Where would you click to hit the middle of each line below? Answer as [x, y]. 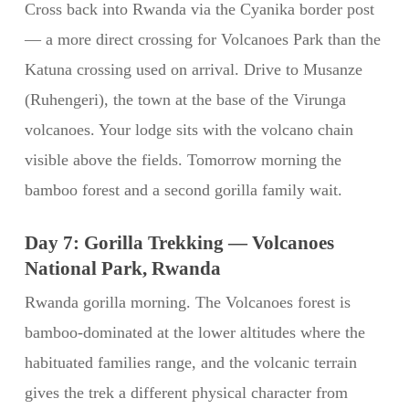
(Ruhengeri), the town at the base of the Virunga [185, 100]
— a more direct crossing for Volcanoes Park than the [202, 39]
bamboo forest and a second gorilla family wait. [183, 190]
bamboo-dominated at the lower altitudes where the [194, 332]
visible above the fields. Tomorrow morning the [183, 160]
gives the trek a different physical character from [186, 393]
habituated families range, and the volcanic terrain [190, 362]
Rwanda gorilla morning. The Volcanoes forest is [187, 302]
